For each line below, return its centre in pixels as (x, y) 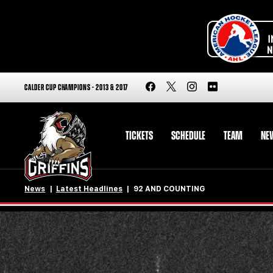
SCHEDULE (188, 136)
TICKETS (139, 136)
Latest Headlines (89, 189)
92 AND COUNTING (169, 189)
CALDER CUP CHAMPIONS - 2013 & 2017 (76, 87)
